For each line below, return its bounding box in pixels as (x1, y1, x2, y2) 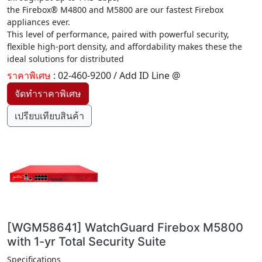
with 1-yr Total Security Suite (7, 235, 166, 249)
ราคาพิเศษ (7, 69, 53, 82)
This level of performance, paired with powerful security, (7, 29, 229, 40)
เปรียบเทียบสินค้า (15, 109, 84, 122)
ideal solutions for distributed (7, 53, 124, 64)
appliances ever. (7, 16, 70, 27)
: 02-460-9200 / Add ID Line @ (53, 69, 180, 82)
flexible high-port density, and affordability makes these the (7, 41, 242, 52)
